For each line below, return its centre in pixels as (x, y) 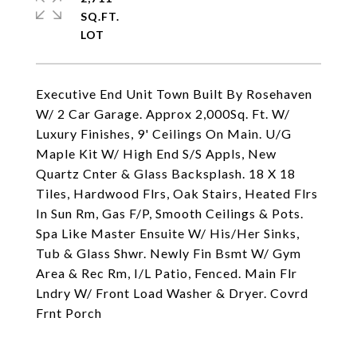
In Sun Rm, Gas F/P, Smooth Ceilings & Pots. (170, 213)
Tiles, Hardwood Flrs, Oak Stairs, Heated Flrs (177, 193)
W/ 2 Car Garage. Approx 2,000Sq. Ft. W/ (163, 114)
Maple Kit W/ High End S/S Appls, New (156, 153)
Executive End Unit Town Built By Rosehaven (174, 94)
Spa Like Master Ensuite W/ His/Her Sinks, (168, 233)
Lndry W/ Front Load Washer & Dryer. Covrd (172, 293)
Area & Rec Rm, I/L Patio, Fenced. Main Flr (167, 273)
